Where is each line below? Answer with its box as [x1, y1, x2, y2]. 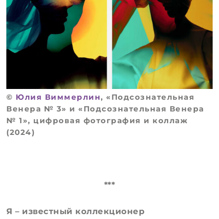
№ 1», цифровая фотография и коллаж [6, 115, 188, 125]
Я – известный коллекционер [6, 206, 145, 217]
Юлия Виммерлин [16, 92, 101, 102]
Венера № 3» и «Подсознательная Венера [6, 104, 204, 113]
